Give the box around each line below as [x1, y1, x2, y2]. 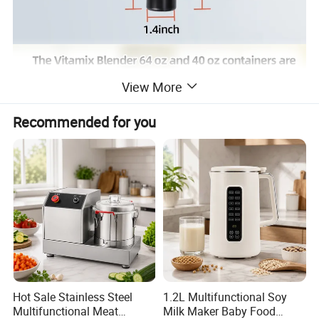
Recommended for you [13, 112, 157, 132]
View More [121, 78, 182, 95]
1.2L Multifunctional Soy [162, 289, 287, 305]
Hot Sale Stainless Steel [13, 289, 133, 305]
